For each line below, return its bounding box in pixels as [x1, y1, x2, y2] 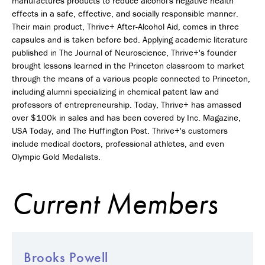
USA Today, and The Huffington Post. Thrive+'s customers [12, 124, 228, 136]
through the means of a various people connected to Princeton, [12, 72, 250, 84]
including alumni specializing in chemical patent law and [12, 85, 219, 97]
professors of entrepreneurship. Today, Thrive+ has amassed [12, 98, 241, 110]
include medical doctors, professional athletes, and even [12, 137, 224, 149]
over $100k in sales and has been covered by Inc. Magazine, [12, 111, 241, 123]
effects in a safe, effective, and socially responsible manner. [12, 7, 238, 19]
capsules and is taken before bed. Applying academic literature [12, 33, 248, 45]
